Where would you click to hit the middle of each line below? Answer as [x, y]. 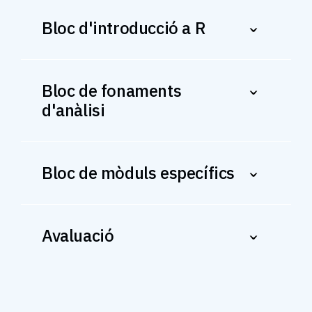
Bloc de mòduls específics [144, 173]
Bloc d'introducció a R [129, 28]
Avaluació [83, 236]
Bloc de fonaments [47, 91]
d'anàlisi [73, 110]
